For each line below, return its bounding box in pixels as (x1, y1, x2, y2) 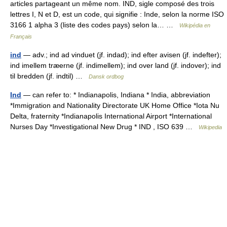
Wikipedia (199, 124, 222, 131)
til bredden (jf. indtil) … (10, 72, 89, 81)
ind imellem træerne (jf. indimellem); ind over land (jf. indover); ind (10, 61, 221, 70)
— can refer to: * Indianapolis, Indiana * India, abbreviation (21, 91, 210, 99)
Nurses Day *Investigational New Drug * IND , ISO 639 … (10, 123, 199, 131)
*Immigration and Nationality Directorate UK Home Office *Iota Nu (10, 101, 219, 110)
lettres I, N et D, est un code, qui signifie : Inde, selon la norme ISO (10, 10, 224, 19)
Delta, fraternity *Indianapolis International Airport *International (10, 112, 212, 121)
